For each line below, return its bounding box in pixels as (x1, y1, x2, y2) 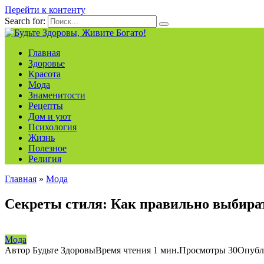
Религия (28, 154, 61, 164)
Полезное (28, 143, 67, 153)
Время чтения (95, 245, 151, 255)
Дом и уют (28, 111, 71, 121)
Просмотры (179, 245, 226, 255)
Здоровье (28, 58, 65, 68)
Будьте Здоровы (30, 245, 95, 255)
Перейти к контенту (5, 5, 85, 15)
